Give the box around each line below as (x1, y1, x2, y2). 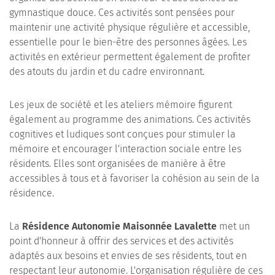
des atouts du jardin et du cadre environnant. (9, 66, 204, 77)
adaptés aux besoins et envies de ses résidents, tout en (9, 250, 247, 261)
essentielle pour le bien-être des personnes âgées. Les (9, 36, 247, 48)
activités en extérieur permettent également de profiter (9, 51, 250, 63)
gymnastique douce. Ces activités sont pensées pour (9, 7, 234, 18)
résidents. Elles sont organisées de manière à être (9, 158, 226, 169)
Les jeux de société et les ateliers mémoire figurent (9, 99, 232, 110)
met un (217, 220, 250, 232)
